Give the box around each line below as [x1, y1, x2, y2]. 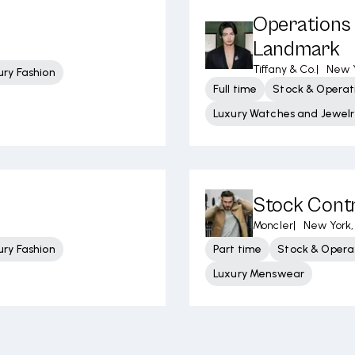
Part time [213, 242, 262, 256]
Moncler [253, 219, 293, 232]
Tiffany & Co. [253, 63, 316, 76]
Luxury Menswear [213, 267, 305, 281]
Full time [213, 82, 258, 96]
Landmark [253, 37, 340, 61]
